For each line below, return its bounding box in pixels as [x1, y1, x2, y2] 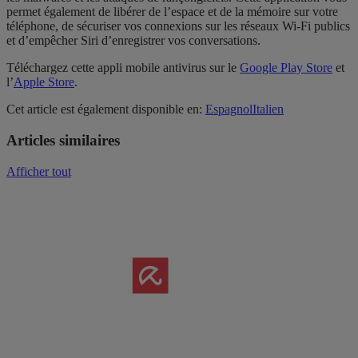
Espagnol [205, 102, 253, 117]
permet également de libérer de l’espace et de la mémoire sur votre [6, 5, 338, 19]
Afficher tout [6, 164, 71, 178]
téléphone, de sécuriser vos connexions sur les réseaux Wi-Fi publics [6, 19, 350, 34]
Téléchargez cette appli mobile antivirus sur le [6, 61, 240, 75]
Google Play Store [240, 61, 332, 75]
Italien [253, 102, 284, 117]
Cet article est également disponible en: [6, 102, 205, 117]
